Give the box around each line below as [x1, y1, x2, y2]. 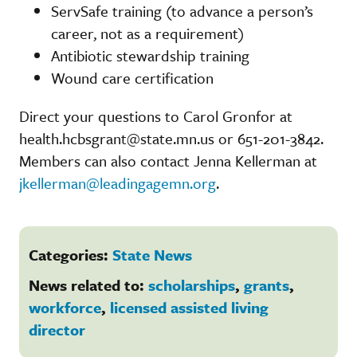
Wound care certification [51, 66, 214, 88]
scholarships [148, 273, 235, 296]
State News [112, 243, 192, 265]
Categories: [29, 243, 112, 265]
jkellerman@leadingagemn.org [19, 171, 216, 194]
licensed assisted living [110, 296, 269, 318]
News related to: [29, 273, 148, 296]
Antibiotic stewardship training [51, 44, 249, 66]
